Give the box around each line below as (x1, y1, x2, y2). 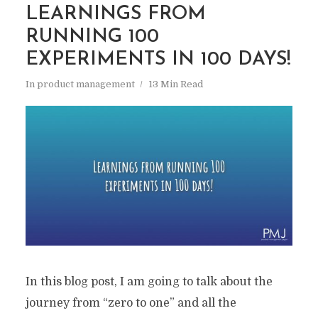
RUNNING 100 (25, 28, 159, 48)
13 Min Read (148, 79, 203, 90)
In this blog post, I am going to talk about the (25, 275, 273, 289)
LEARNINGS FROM (25, 5, 206, 25)
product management (36, 79, 135, 90)
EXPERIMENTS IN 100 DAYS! (25, 50, 291, 70)
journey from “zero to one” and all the (25, 297, 236, 310)
